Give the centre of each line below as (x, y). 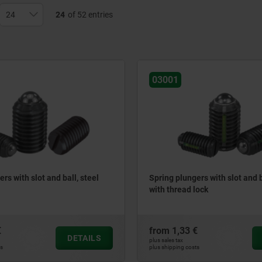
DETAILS (84, 238)
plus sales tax (166, 240)
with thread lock (179, 190)
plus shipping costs (174, 247)
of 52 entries (90, 15)
